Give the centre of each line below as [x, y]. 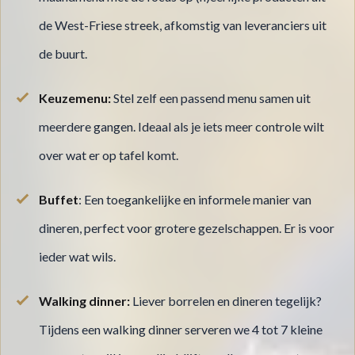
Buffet [59, 200]
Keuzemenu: [75, 98]
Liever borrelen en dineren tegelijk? [226, 301]
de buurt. [63, 54]
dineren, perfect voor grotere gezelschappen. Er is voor [187, 228]
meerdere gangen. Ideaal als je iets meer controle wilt [181, 127]
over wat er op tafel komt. [109, 155]
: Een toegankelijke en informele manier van [195, 200]
